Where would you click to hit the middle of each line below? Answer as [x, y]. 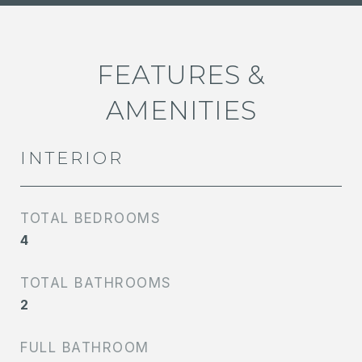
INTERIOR [72, 158]
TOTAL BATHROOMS [96, 283]
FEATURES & [181, 75]
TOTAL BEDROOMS [90, 219]
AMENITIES [181, 111]
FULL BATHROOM [85, 348]
